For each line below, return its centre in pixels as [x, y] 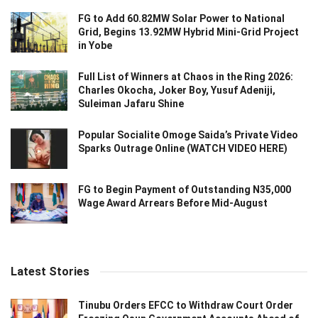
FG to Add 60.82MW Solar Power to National [181, 18]
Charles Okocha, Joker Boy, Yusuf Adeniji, [177, 90]
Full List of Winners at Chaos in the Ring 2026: [186, 76]
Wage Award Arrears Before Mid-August [173, 203]
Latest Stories [50, 272]
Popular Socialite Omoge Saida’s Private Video [188, 135]
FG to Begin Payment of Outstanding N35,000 [185, 190]
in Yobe [95, 45]
